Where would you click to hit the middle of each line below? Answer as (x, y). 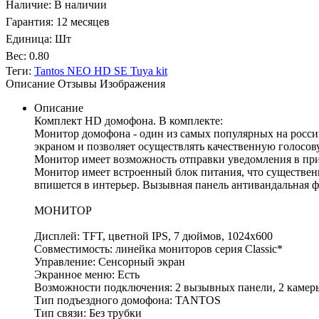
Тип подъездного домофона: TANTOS (127, 300)
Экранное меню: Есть (87, 275)
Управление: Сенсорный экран (110, 262)
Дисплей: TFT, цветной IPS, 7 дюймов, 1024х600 (153, 236)
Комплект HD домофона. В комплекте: (129, 121)
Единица (27, 39)
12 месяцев (83, 22)
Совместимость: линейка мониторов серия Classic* (158, 249)
